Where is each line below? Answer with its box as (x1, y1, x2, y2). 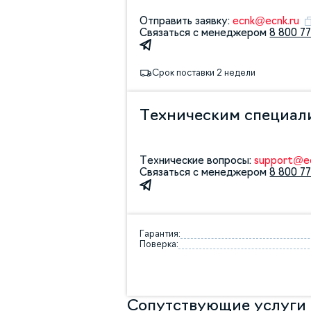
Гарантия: (140, 229, 181, 239)
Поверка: (140, 239, 179, 249)
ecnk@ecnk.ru (233, 15, 300, 26)
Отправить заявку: (140, 15, 233, 26)
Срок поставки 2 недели (152, 68, 256, 78)
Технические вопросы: (140, 155, 255, 166)
